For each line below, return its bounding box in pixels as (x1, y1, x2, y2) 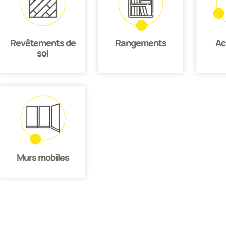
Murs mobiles (16, 151, 69, 163)
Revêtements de (10, 37, 76, 49)
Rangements (115, 37, 166, 49)
